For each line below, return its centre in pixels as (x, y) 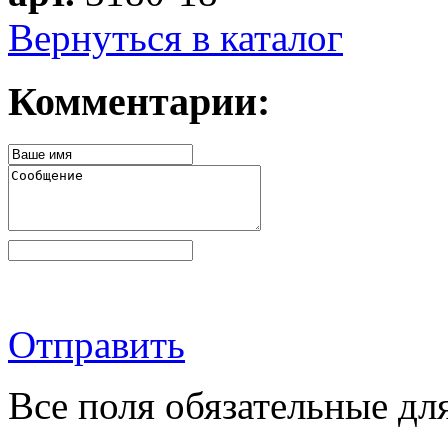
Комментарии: (139, 102)
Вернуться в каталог (175, 37)
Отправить (96, 345)
